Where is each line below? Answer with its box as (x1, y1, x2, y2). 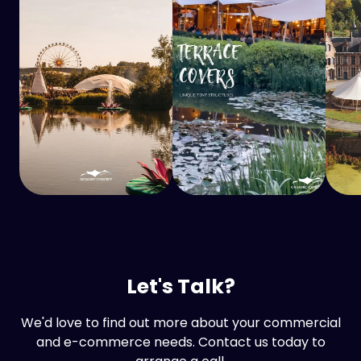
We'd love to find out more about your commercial (20, 313, 341, 332)
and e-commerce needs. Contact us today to (35, 333, 326, 351)
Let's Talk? (126, 272, 235, 301)
